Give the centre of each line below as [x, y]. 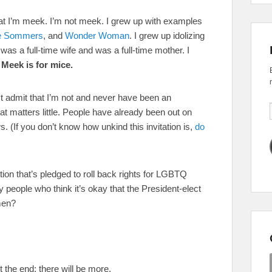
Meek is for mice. [37, 64]
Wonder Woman [97, 35]
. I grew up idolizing [167, 35]
